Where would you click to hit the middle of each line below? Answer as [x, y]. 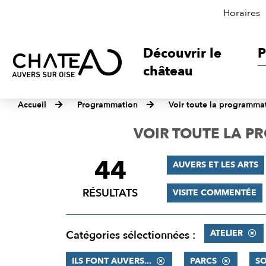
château [168, 71]
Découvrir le [183, 53]
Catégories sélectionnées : [130, 235]
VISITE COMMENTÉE [214, 193]
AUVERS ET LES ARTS [215, 165]
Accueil [32, 105]
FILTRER [91, 164]
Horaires [242, 13]
